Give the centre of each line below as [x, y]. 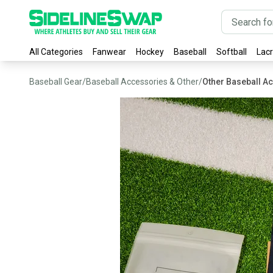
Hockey [150, 52]
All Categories [56, 52]
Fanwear [109, 52]
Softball [232, 52]
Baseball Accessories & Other [142, 82]
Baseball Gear [56, 82]
